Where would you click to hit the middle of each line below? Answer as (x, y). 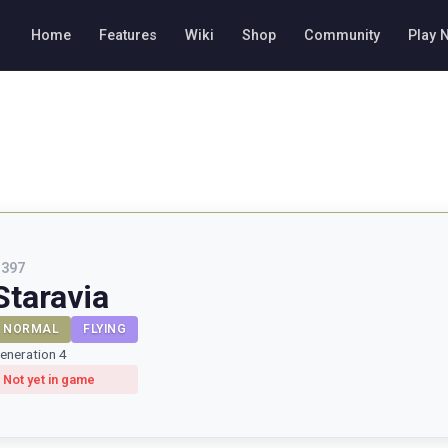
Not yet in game (49, 379)
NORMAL (31, 328)
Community (342, 35)
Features (128, 35)
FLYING (104, 328)
